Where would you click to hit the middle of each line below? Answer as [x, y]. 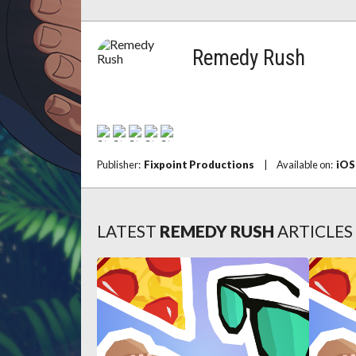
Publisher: [120, 164]
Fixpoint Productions [199, 164]
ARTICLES [315, 231]
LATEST [127, 231]
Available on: [306, 164]
